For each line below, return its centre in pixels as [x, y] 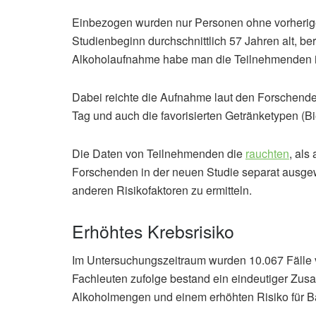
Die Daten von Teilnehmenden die [159, 153]
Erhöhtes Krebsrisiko [153, 230]
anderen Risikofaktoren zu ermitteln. [162, 190]
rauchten [267, 153]
